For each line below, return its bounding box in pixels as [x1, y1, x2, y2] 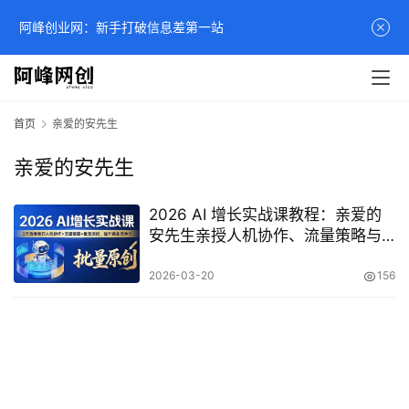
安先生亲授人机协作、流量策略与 [148, 226, 382, 246]
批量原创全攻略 [148, 247, 257, 267]
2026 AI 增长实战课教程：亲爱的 [148, 205, 382, 225]
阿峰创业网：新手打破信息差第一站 [19, 19, 224, 35]
